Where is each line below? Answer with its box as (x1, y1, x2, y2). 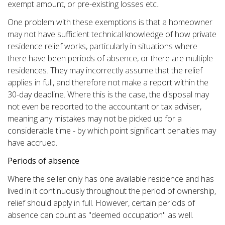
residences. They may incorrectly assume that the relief (8, 64, 202, 76)
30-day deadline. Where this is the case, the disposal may (8, 88, 209, 100)
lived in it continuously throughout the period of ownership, (8, 185, 216, 196)
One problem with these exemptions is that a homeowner (8, 16, 212, 28)
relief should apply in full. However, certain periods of (8, 197, 195, 208)
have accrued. (8, 137, 57, 148)
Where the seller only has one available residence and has (8, 173, 214, 184)
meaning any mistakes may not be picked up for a (8, 113, 182, 124)
